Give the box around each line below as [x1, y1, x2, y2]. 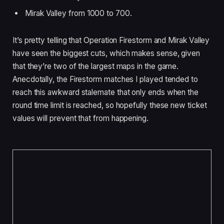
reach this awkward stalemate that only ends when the [12, 87, 199, 97]
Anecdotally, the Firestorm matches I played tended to [12, 74, 198, 84]
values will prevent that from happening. [12, 113, 148, 123]
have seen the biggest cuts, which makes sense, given [12, 48, 200, 58]
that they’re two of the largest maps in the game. [12, 61, 179, 71]
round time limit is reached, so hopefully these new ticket [12, 100, 207, 110]
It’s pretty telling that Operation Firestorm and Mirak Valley [12, 35, 210, 45]
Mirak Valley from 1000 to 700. [25, 8, 132, 18]
